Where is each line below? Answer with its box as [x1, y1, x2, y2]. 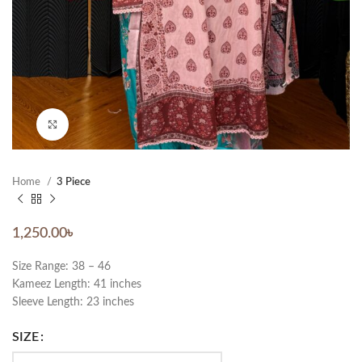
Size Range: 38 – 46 [12, 261, 111, 273]
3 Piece [57, 176, 90, 188]
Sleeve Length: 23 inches [12, 297, 134, 309]
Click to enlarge [69, 119, 141, 130]
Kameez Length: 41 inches [12, 279, 141, 291]
